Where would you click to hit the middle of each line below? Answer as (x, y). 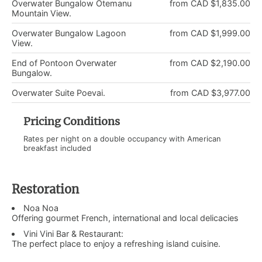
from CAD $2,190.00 (210, 63)
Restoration (45, 189)
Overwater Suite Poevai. (58, 92)
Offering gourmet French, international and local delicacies (125, 218)
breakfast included (57, 148)
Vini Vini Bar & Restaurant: (74, 233)
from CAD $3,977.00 (210, 92)
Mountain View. (42, 13)
